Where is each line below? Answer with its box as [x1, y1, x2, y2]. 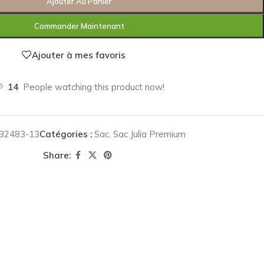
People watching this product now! [23, 81, 164, 93]
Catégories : [39, 128, 92, 140]
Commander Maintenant [34, 21, 124, 31]
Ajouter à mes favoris [31, 49, 126, 61]
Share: [43, 149, 71, 161]
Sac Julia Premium [113, 128, 186, 140]
